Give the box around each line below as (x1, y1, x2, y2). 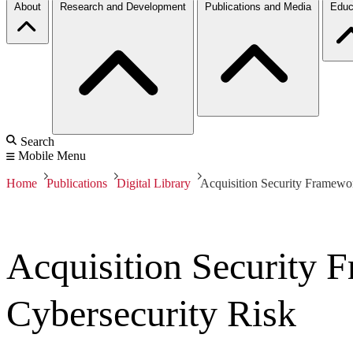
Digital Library (117, 176, 191, 190)
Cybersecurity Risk (6, 292, 296, 334)
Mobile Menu (18, 148, 86, 162)
